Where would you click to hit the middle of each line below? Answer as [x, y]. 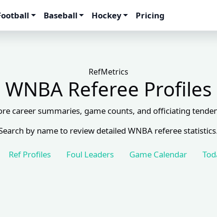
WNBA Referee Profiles [108, 89]
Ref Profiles [30, 154]
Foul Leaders [90, 154]
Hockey [106, 15]
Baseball [60, 15]
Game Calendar [158, 154]
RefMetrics [108, 72]
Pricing [150, 15]
